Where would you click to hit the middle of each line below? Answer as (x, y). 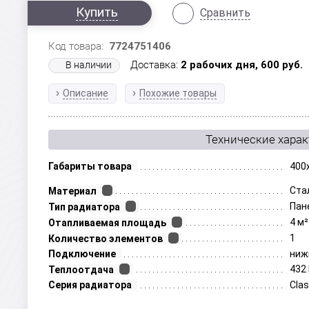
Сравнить (226, 13)
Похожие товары (178, 93)
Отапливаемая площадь (108, 223)
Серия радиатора (90, 285)
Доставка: (156, 65)
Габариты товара (90, 166)
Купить (97, 12)
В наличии (89, 65)
